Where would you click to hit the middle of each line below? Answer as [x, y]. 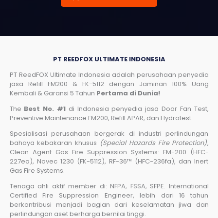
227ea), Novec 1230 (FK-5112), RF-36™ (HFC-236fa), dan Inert [109, 161]
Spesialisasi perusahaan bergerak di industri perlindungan [109, 133]
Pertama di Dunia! [128, 93]
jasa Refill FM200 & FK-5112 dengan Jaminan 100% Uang [109, 84]
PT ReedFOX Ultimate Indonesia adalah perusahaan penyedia [109, 74]
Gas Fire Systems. [37, 170]
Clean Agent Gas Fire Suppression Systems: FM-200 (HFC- [109, 152]
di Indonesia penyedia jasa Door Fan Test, [137, 109]
